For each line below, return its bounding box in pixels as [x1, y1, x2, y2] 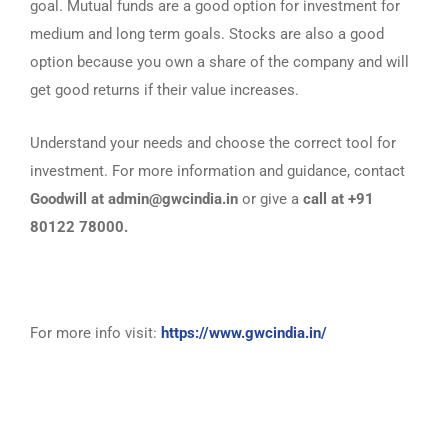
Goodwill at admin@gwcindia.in [30, 190, 238, 208]
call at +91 [303, 190, 374, 208]
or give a [238, 190, 303, 208]
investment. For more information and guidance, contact [30, 162, 405, 180]
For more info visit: [30, 324, 161, 342]
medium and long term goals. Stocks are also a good [30, 25, 384, 43]
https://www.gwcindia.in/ [161, 324, 327, 342]
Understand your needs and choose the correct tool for [30, 134, 396, 152]
